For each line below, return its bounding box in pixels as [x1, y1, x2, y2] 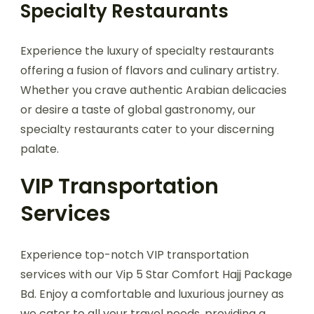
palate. [20, 140, 59, 157]
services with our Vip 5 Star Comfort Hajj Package [20, 266, 292, 282]
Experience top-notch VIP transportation [20, 246, 249, 263]
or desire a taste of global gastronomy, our [20, 101, 256, 118]
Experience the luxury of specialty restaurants [20, 42, 274, 59]
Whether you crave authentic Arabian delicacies [20, 81, 287, 98]
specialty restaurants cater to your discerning [20, 121, 274, 137]
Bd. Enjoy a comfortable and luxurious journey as [20, 285, 284, 302]
